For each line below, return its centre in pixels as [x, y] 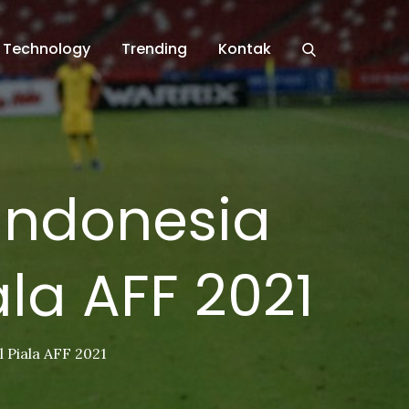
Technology [47, 49]
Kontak [245, 49]
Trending [154, 49]
